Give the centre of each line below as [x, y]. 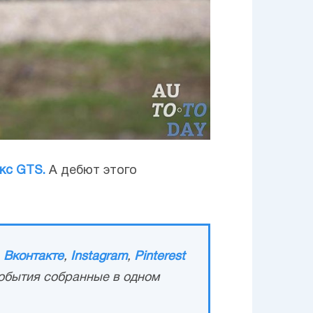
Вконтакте [34, 256]
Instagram [99, 256]
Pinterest [160, 256]
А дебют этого [91, 170]
